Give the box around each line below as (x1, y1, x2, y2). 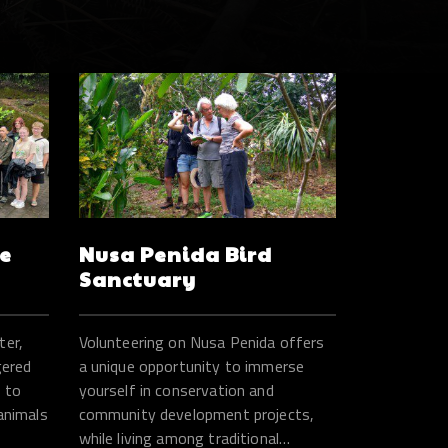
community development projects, (78, 401, 315, 426)
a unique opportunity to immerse (78, 353, 305, 378)
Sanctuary (78, 264, 196, 293)
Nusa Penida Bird (78, 239, 272, 268)
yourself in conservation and (78, 377, 274, 402)
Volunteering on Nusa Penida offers (78, 329, 325, 354)
